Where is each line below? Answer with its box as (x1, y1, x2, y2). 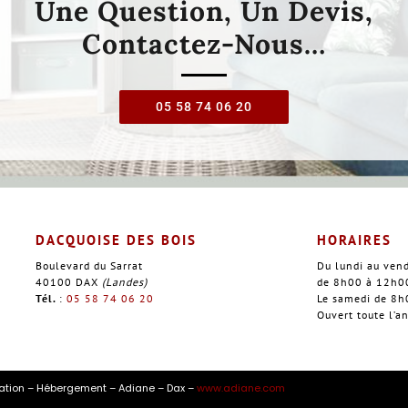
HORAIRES (317, 230, 393, 249)
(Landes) (101, 274, 148, 289)
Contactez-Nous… (82, 25, 326, 61)
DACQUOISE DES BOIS (35, 230, 197, 249)
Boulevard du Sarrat (35, 258, 143, 272)
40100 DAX (35, 274, 102, 289)
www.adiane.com (197, 380, 285, 395)
